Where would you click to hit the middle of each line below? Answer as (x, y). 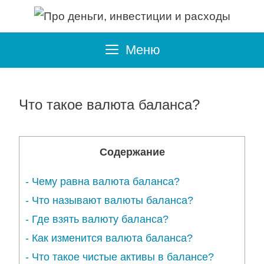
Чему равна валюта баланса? (106, 182)
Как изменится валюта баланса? (112, 238)
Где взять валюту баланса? (100, 220)
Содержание (132, 152)
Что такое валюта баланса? (109, 104)
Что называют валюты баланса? (113, 201)
